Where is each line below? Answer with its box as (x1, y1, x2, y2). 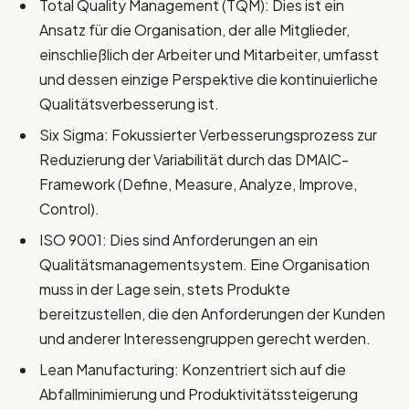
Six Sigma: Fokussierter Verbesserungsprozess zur (39, 125, 377, 145)
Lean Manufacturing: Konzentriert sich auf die (39, 360, 346, 380)
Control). (39, 199, 100, 219)
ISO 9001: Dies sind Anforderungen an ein (39, 230, 318, 250)
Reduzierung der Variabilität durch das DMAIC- (39, 150, 349, 170)
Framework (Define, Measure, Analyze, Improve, (39, 174, 357, 194)
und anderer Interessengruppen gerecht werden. (39, 329, 371, 349)
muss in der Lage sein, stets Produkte (39, 279, 290, 299)
